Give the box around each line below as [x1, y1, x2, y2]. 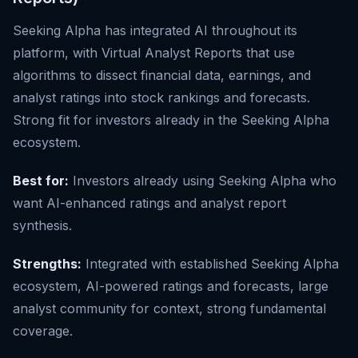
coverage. [13, 323, 73, 340]
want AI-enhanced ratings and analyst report [13, 195, 286, 212]
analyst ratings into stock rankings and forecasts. [13, 89, 310, 106]
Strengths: [13, 256, 82, 272]
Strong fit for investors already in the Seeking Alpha [13, 112, 329, 129]
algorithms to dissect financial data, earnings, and [13, 67, 311, 84]
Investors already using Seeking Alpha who [69, 173, 336, 189]
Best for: [13, 173, 69, 189]
